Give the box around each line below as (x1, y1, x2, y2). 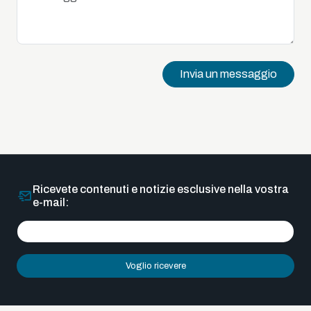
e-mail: (33, 196, 69, 208)
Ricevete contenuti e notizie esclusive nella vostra (33, 183, 289, 195)
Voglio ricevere (125, 260, 186, 271)
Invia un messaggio (180, 67, 277, 80)
